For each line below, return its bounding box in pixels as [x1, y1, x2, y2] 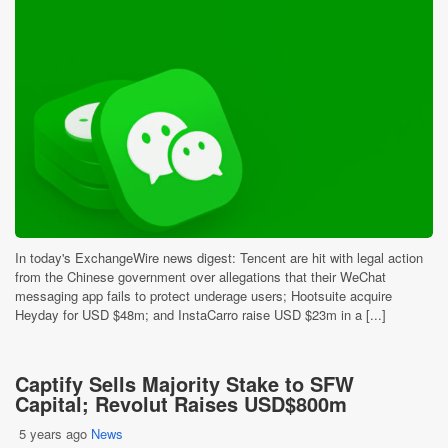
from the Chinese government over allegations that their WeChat [15, 267, 386, 286]
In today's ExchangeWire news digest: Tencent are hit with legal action [15, 248, 423, 267]
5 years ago [19, 424, 87, 443]
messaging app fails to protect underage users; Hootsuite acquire [15, 286, 392, 305]
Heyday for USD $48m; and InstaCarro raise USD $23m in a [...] [15, 305, 386, 324]
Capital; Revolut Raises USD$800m [15, 389, 347, 418]
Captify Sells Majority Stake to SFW [15, 369, 354, 398]
